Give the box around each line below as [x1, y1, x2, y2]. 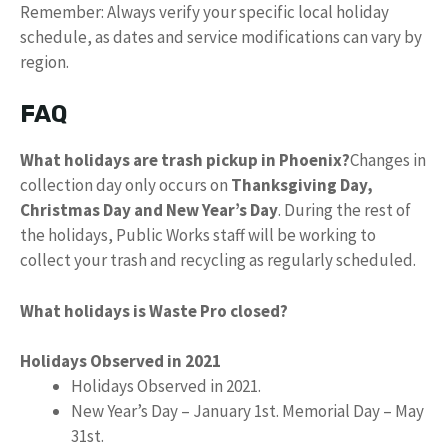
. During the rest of [278, 199, 411, 221]
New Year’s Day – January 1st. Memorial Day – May [71, 400, 424, 422]
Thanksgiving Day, [231, 174, 373, 196]
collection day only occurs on [20, 174, 231, 196]
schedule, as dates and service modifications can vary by [20, 25, 422, 48]
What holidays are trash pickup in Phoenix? [20, 149, 350, 171]
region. [20, 50, 69, 73]
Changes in [350, 149, 426, 171]
